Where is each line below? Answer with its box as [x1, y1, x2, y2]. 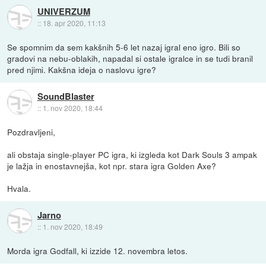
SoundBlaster [37, 89, 94, 103]
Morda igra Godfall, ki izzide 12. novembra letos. [7, 244, 188, 256]
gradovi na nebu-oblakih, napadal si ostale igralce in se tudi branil [7, 52, 254, 64]
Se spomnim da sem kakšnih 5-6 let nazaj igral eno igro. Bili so [7, 40, 241, 53]
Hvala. [7, 182, 31, 194]
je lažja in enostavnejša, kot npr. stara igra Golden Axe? [7, 159, 217, 172]
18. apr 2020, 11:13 [42, 17, 106, 28]
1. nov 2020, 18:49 [42, 221, 103, 232]
